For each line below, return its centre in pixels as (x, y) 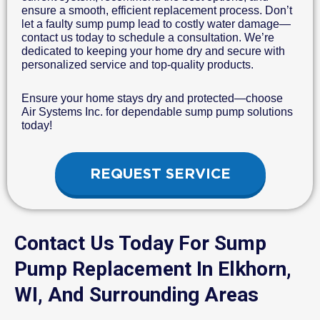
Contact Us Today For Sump (140, 244)
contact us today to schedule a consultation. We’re (148, 38)
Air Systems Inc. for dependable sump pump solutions (157, 112)
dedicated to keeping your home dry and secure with (153, 51)
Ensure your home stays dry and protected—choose (152, 99)
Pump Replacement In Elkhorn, (153, 269)
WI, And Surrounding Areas (136, 295)
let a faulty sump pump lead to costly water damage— (156, 24)
